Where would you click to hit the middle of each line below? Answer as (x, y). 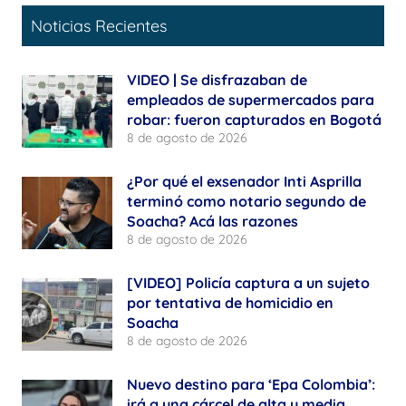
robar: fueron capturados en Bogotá (254, 120)
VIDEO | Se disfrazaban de (217, 80)
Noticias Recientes (99, 26)
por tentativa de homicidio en (230, 303)
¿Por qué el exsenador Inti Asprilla (244, 182)
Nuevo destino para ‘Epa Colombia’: (251, 384)
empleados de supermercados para (251, 100)
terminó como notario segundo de (246, 202)
